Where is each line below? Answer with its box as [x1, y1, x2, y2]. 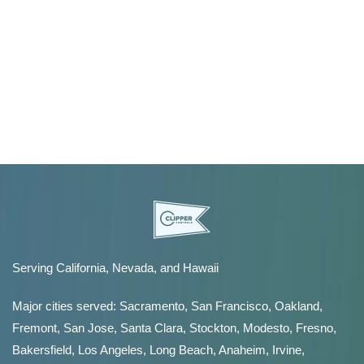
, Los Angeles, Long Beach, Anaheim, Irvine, [71, 343, 305, 357]
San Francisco [191, 299, 268, 313]
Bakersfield [12, 343, 71, 357]
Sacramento [119, 299, 184, 313]
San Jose [63, 321, 114, 335]
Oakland [275, 299, 319, 313]
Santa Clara [120, 321, 183, 335]
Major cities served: [12, 299, 119, 313]
